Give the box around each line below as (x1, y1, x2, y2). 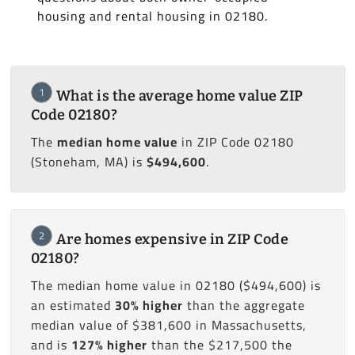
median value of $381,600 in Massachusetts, (30, 313, 307, 338)
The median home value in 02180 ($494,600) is (30, 273, 321, 298)
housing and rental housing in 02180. (36, 4, 268, 29)
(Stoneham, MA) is (30, 150, 147, 174)
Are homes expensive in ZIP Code (55, 231, 288, 249)
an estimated (30, 293, 115, 318)
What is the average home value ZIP (55, 87, 303, 105)
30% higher (114, 293, 183, 318)
